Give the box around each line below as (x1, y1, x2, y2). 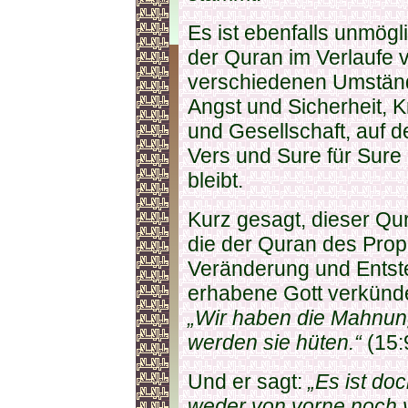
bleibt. (188, 168, 243, 193)
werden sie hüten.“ (188, 331, 362, 355)
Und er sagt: (188, 370, 308, 394)
